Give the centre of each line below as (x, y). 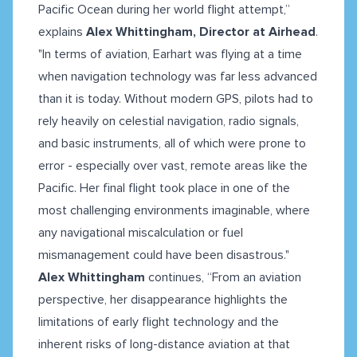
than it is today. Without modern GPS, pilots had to (176, 99)
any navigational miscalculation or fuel (141, 233)
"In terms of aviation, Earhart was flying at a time (170, 55)
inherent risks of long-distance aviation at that (164, 345)
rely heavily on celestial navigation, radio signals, (169, 122)
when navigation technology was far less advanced (178, 77)
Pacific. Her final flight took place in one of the (164, 188)
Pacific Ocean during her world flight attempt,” (164, 10)
